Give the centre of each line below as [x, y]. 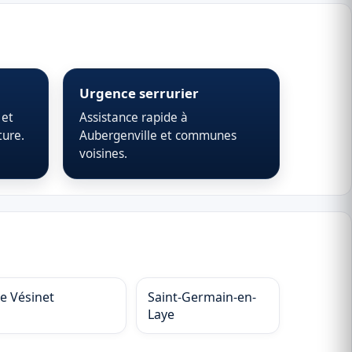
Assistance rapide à [133, 118]
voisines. [103, 154]
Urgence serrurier [139, 93]
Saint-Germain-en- [202, 297]
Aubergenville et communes [158, 136]
